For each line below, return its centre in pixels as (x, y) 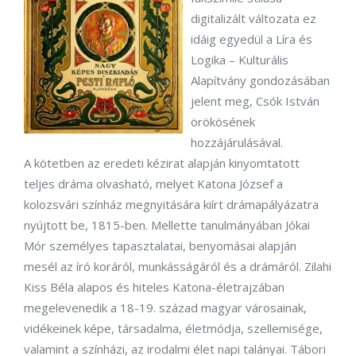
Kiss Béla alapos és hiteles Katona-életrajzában (154, 287)
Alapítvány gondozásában (260, 80)
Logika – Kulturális (240, 60)
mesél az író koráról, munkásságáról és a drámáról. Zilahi (178, 266)
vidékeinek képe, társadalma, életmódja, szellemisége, (173, 328)
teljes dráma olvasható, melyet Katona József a (153, 184)
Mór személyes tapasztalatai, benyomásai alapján (160, 246)
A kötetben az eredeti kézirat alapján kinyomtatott (162, 163)
